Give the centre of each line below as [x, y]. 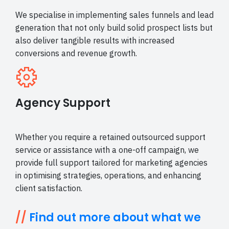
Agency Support [63, 103]
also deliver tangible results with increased [95, 41]
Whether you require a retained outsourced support [110, 137]
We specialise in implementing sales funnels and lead [114, 15]
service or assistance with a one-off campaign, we [107, 150]
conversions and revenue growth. [76, 53]
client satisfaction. [49, 188]
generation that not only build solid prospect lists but [114, 28]
